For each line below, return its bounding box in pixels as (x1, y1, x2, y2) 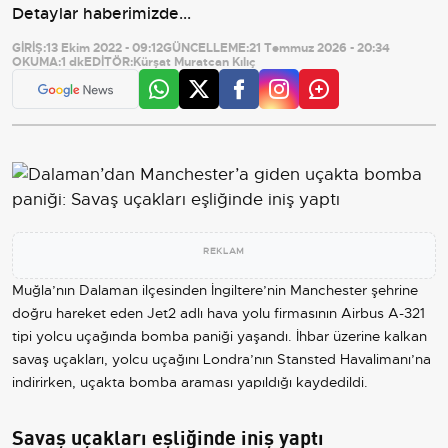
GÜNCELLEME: (163, 39, 249, 56)
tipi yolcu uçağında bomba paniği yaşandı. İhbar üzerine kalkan (12, 326, 427, 345)
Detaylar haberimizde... (12, 2, 191, 24)
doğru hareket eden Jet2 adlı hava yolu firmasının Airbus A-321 (12, 303, 425, 322)
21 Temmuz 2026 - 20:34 (249, 39, 390, 56)
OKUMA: (12, 53, 61, 70)
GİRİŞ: (12, 39, 46, 56)
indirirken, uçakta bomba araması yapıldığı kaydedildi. (12, 372, 368, 391)
